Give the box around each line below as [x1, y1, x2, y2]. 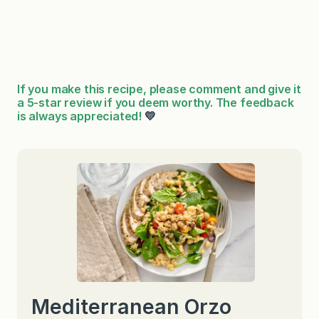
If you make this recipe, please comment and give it [17, 82, 302, 97]
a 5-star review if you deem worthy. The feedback [17, 95, 294, 110]
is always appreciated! [17, 109, 142, 124]
